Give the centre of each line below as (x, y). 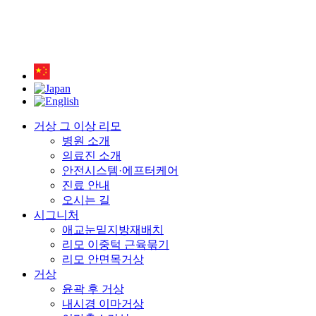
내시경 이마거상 (103, 303)
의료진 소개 (92, 155)
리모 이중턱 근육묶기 (116, 244)
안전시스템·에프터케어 (120, 170)
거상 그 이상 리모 (78, 126)
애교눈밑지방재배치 (113, 229)
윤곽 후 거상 (93, 288)
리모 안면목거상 (103, 259)
